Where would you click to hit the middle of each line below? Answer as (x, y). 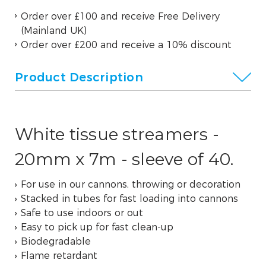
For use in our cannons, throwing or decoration (131, 185)
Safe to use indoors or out (82, 213)
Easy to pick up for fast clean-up (97, 227)
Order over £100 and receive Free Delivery (121, 16)
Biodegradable (56, 242)
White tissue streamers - (117, 134)
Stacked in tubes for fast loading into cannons (130, 199)
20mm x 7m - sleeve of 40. (124, 159)
